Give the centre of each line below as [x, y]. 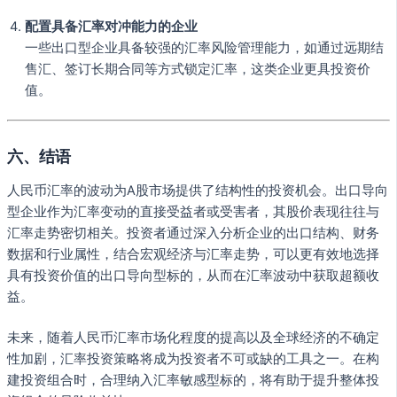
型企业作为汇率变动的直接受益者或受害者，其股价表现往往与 [193, 212]
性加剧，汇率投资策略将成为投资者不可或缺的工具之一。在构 [193, 359]
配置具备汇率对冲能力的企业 [111, 26]
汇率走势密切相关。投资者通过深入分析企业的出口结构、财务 [193, 234]
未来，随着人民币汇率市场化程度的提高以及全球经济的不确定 [193, 338]
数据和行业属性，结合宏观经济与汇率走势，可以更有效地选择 [193, 255]
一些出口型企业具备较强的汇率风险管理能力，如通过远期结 [204, 47]
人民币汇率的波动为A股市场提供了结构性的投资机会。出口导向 [198, 191]
